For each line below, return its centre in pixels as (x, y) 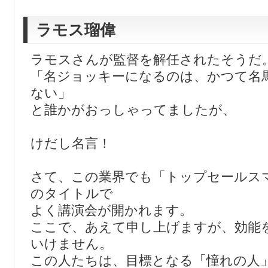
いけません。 (71, 244)
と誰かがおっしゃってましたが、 (133, 110)
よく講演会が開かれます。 (112, 210)
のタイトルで (72, 194)
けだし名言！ (71, 143)
